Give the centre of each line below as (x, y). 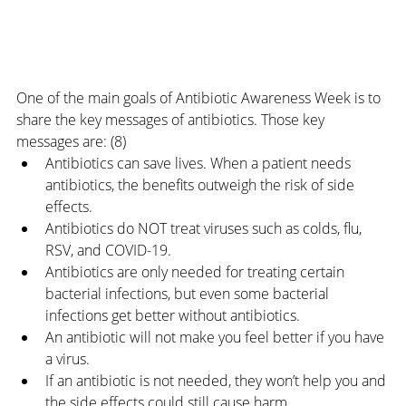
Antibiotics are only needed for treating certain (197, 272)
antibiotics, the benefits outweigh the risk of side (202, 185)
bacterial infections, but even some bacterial (189, 294)
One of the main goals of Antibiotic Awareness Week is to (200, 98)
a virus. (68, 359)
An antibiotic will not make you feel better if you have (217, 338)
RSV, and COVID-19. (108, 251)
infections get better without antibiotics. (173, 316)
